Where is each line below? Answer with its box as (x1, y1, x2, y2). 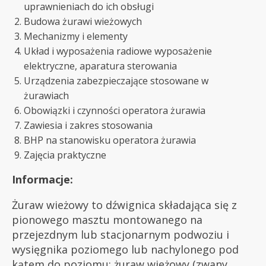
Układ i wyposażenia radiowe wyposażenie (24, 45, 212, 58)
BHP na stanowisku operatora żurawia (24, 134, 196, 147)
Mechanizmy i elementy (24, 30, 128, 43)
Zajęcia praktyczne (24, 148, 106, 162)
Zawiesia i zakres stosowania (24, 119, 153, 132)
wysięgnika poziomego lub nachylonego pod (12, 242, 239, 257)
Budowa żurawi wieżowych (24, 15, 142, 28)
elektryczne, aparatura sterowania (24, 59, 177, 73)
